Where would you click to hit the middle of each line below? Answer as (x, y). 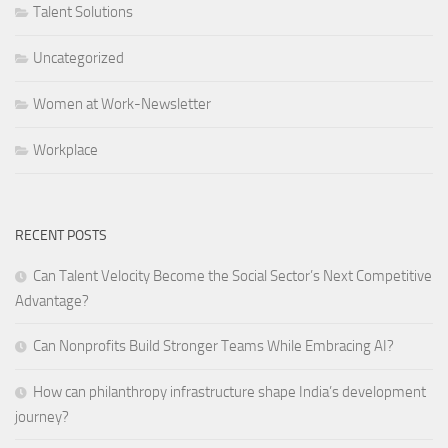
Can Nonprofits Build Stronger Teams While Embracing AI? (213, 345)
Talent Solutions (83, 11)
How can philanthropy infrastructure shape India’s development (229, 391)
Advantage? (52, 300)
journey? (43, 416)
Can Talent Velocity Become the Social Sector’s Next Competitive (232, 275)
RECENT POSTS (61, 235)
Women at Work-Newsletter (122, 103)
